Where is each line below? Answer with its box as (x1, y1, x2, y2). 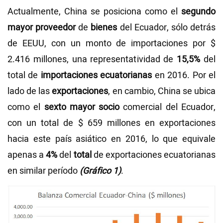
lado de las (7, 85, 52, 98)
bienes (91, 21, 117, 34)
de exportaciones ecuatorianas (91, 148, 216, 161)
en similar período (7, 164, 80, 177)
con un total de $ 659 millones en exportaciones (7, 116, 216, 129)
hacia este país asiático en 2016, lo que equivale (7, 132, 216, 145)
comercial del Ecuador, (119, 101, 216, 113)
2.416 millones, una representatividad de (7, 53, 177, 66)
